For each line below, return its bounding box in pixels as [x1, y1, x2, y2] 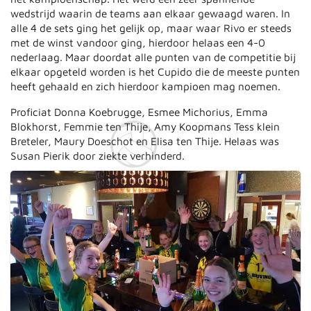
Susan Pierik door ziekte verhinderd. [10, 149, 185, 162]
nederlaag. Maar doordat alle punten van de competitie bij [10, 51, 296, 64]
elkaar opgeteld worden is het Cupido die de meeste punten [10, 65, 301, 78]
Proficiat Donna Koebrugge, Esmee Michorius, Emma [10, 105, 269, 118]
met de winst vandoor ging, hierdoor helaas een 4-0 [10, 36, 266, 49]
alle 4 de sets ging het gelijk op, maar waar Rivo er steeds [10, 22, 292, 35]
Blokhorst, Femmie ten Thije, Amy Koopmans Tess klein [10, 119, 280, 133]
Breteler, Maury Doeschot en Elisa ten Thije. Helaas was [10, 134, 280, 147]
